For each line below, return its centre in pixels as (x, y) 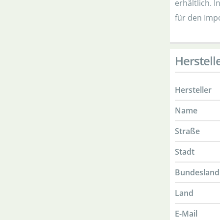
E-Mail (186, 214)
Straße (187, 131)
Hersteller (193, 90)
